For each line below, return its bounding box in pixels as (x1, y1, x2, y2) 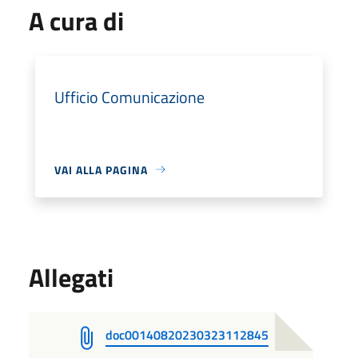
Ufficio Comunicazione (54, 84, 205, 109)
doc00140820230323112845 (105, 324, 268, 344)
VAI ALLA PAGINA (54, 161, 148, 178)
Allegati (29, 257, 113, 296)
